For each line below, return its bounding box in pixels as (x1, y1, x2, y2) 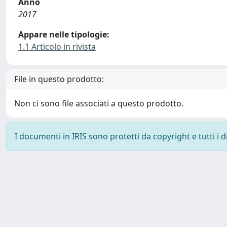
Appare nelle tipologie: (18, 29, 109, 40)
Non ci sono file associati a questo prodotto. (14, 98, 183, 109)
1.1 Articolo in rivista (18, 41, 96, 52)
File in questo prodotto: (14, 73, 104, 85)
